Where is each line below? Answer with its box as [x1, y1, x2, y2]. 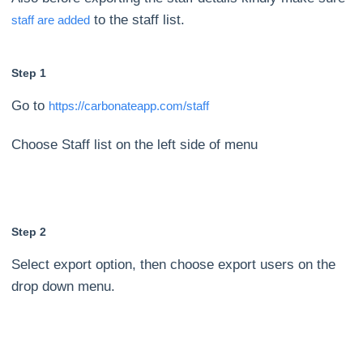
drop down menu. [11, 279, 116, 295]
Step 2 [11, 225, 47, 239]
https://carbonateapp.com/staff [49, 99, 210, 113]
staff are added [11, 13, 91, 28]
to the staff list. [90, 12, 186, 28]
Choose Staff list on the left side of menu [11, 137, 258, 153]
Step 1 [11, 66, 47, 80]
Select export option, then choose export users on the [11, 257, 336, 273]
